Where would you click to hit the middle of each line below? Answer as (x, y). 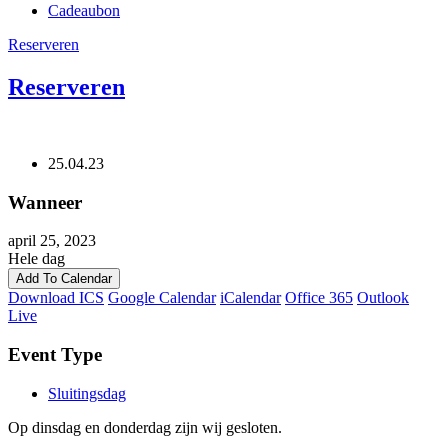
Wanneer (45, 202)
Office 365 (319, 298)
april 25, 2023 (60, 241)
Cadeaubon (84, 10)
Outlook (383, 298)
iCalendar (250, 298)
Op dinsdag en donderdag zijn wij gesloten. (145, 427)
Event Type (55, 354)
